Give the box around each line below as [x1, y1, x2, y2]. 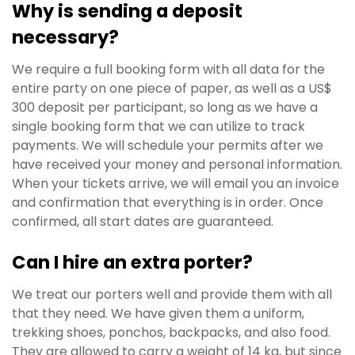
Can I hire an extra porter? [12, 249, 253, 275]
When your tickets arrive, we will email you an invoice [12, 174, 339, 193]
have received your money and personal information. [12, 155, 342, 174]
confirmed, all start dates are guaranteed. [12, 212, 273, 231]
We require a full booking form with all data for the [12, 60, 325, 79]
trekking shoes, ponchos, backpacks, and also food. [12, 323, 330, 342]
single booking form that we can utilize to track [12, 117, 305, 136]
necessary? [12, 25, 119, 51]
